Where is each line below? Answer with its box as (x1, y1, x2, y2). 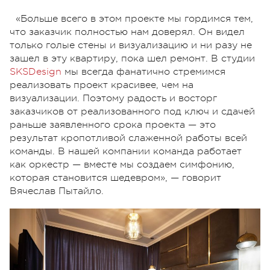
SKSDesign (10, 66, 61, 78)
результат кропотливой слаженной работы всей (10, 133, 247, 144)
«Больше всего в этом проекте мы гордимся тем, (16, 13, 253, 25)
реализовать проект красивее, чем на (10, 80, 193, 91)
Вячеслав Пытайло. (10, 186, 104, 197)
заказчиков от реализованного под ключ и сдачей (10, 106, 255, 118)
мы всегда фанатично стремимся (61, 66, 225, 78)
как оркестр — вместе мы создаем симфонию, (10, 159, 234, 171)
